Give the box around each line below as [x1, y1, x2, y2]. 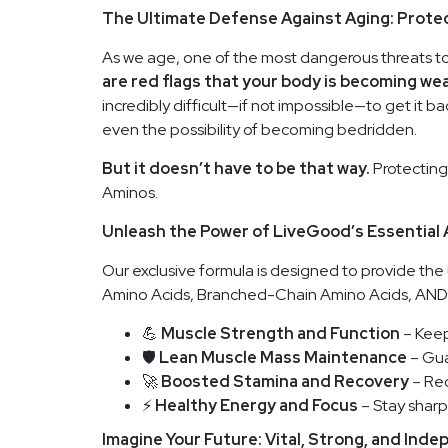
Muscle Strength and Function [161, 323, 400, 344]
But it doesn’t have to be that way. [102, 158, 370, 179]
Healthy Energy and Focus [155, 395, 358, 416]
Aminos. [102, 182, 158, 203]
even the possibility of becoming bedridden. [102, 119, 417, 140]
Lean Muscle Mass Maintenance [159, 347, 407, 368]
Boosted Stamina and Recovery [161, 371, 409, 392]
